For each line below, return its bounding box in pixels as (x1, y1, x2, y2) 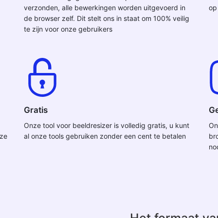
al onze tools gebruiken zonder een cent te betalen (24, 132, 186, 140)
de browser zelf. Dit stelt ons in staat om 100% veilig (24, 14, 189, 22)
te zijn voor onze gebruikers (24, 25, 112, 33)
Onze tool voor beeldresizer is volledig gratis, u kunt (24, 121, 189, 129)
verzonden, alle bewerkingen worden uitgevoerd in (24, 3, 185, 12)
